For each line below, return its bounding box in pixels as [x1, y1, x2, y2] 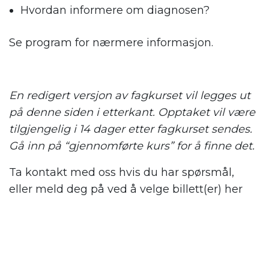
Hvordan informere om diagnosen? [20, 4, 210, 17]
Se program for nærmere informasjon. [9, 36, 213, 50]
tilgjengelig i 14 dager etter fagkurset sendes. [9, 122, 252, 136]
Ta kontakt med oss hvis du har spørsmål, [9, 166, 234, 180]
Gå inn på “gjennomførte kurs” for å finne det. [9, 139, 255, 153]
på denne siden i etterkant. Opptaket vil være [9, 106, 255, 119]
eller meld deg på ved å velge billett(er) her [9, 183, 243, 196]
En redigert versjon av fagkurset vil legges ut [9, 89, 250, 103]
